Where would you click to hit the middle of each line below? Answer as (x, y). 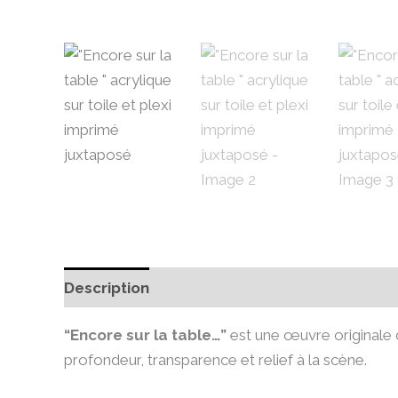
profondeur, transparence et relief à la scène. (215, 360)
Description (107, 287)
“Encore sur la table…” (145, 335)
